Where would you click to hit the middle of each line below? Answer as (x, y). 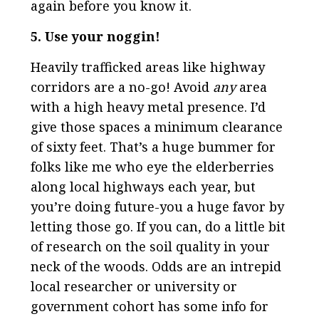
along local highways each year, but (143, 186)
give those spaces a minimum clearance (156, 126)
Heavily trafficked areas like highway (147, 67)
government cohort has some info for (149, 306)
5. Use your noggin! (95, 36)
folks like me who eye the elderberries (152, 166)
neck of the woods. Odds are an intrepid (156, 266)
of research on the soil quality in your (150, 246)
